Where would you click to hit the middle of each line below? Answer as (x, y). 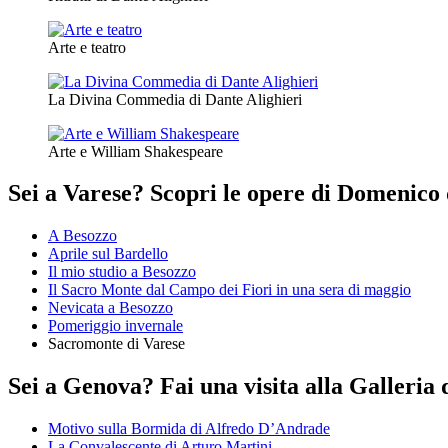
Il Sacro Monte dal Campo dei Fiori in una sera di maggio (229, 290)
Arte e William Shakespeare (135, 151)
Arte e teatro (87, 47)
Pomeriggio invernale (115, 326)
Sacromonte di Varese (116, 344)
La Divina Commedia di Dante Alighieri (175, 99)
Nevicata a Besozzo (110, 308)
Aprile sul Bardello (108, 254)
